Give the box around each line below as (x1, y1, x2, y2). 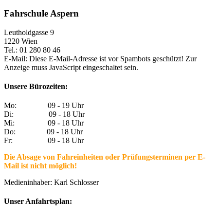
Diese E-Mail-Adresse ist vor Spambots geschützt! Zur (29, 54, 197, 63)
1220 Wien (4, 36, 37, 45)
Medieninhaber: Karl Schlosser (4, 178, 99, 187)
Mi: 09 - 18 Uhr (4, 119, 84, 127)
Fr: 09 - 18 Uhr (4, 136, 84, 145)
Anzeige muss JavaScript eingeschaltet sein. (4, 63, 138, 72)
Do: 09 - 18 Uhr (4, 127, 83, 136)
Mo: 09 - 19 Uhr (4, 101, 84, 110)
